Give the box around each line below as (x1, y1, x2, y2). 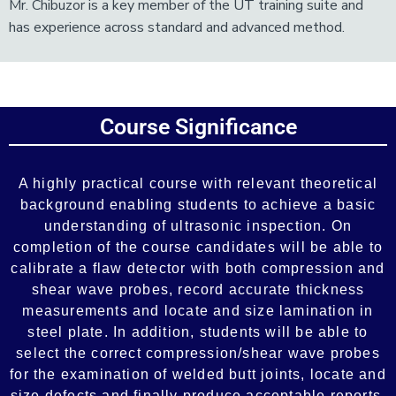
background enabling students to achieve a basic (19, 197, 377, 212)
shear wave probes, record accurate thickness (31, 282, 365, 297)
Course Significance (99, 114, 297, 140)
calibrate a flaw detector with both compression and (11, 261, 385, 276)
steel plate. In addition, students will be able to (27, 324, 369, 339)
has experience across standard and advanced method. (9, 18, 345, 37)
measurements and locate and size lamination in (22, 303, 374, 318)
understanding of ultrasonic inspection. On (43, 218, 353, 233)
